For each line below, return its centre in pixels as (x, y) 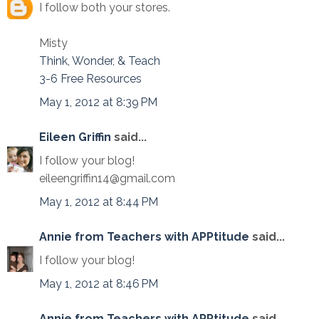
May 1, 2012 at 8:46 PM (99, 284)
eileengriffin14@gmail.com (107, 178)
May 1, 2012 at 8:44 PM (99, 202)
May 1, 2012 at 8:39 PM (98, 102)
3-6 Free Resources (90, 79)
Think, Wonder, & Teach (100, 61)
